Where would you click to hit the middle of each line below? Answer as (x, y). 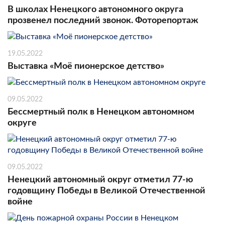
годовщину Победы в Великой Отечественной (106, 191)
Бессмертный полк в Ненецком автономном (101, 112)
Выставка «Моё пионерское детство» (86, 66)
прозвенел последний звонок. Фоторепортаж (103, 20)
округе (22, 123)
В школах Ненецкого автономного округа (95, 9)
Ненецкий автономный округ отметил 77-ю (100, 180)
